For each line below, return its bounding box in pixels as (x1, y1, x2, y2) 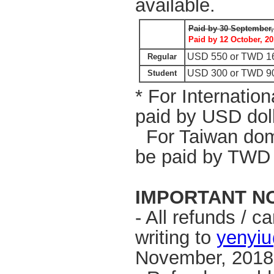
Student (147, 68, 177, 78)
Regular (147, 51, 177, 61)
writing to (135, 226, 217, 248)
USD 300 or (187, 67, 241, 78)
